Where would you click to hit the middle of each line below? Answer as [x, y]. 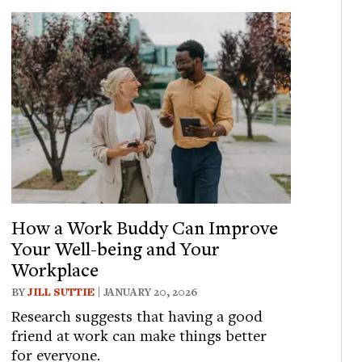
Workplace [55, 269]
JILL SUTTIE [61, 291]
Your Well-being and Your [116, 248]
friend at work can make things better [139, 335]
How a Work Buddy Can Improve [145, 227]
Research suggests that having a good [137, 315]
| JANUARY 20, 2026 [146, 291]
